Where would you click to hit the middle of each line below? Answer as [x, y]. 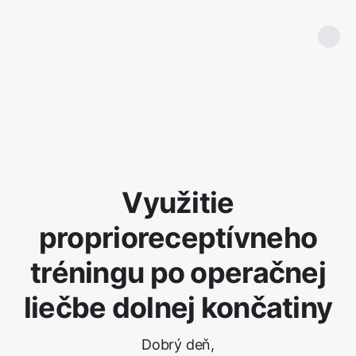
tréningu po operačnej [178, 273]
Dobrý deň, [178, 344]
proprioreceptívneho [178, 238]
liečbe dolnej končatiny [178, 308]
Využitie [178, 203]
